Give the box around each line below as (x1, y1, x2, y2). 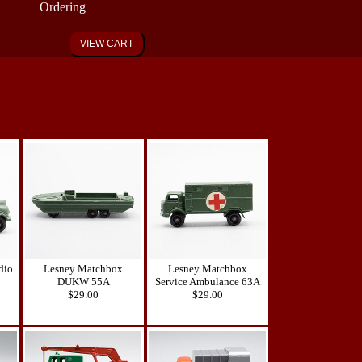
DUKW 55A (57, 275, 110, 288)
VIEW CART (80, 38, 134, 49)
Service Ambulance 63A (155, 275, 260, 288)
